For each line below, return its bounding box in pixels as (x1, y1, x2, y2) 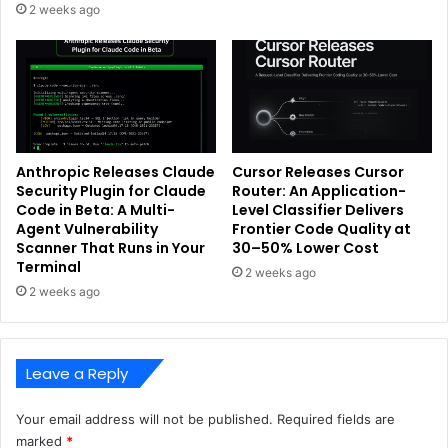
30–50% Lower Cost (232, 237, 379, 258)
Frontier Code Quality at (232, 218, 411, 239)
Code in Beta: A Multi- (16, 199, 175, 220)
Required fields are (277, 410, 395, 427)
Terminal (16, 256, 81, 277)
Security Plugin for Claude (16, 180, 206, 201)
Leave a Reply (26, 362, 128, 384)
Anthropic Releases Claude (16, 161, 215, 182)
